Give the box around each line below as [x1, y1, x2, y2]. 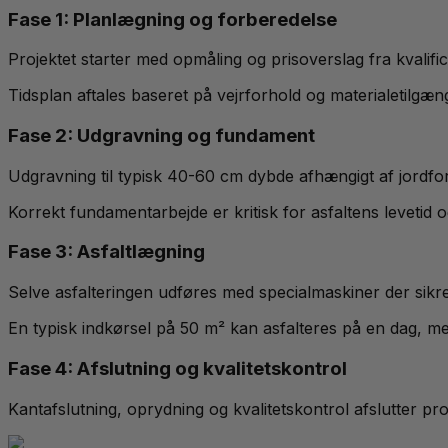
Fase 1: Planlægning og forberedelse [8, 7, 337, 31]
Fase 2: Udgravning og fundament [8, 124, 315, 148]
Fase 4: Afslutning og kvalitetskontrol [8, 356, 347, 380]
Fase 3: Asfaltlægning [8, 240, 205, 264]
